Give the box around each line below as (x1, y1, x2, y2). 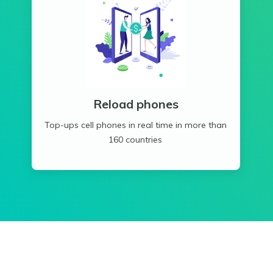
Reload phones (93, 96, 179, 112)
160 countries (108, 133, 163, 145)
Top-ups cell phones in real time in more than (44, 119, 227, 130)
